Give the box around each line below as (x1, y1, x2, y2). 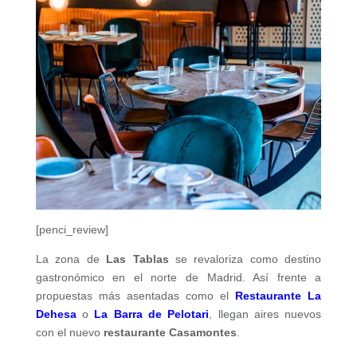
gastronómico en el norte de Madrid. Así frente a (35, 270, 322, 284)
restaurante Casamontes (103, 325, 237, 339)
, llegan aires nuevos (209, 307, 322, 320)
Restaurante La (235, 288, 322, 302)
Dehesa (35, 307, 76, 320)
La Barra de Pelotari (94, 307, 210, 320)
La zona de (35, 252, 100, 265)
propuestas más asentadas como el (35, 288, 236, 302)
